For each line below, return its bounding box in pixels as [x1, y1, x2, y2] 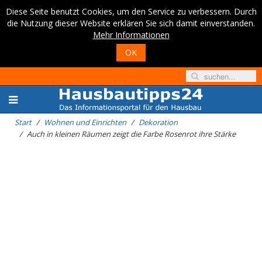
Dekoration [139, 117, 178, 127]
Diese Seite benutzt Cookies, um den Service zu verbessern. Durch [5, 6, 257, 17]
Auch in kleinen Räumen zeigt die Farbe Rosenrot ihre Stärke [27, 129, 236, 139]
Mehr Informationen [92, 29, 170, 40]
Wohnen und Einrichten [44, 117, 126, 127]
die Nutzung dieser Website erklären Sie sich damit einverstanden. [7, 18, 255, 29]
